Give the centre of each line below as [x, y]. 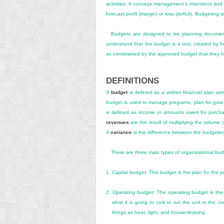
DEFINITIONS [132, 81]
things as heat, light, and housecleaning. [159, 212]
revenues [117, 122]
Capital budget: [130, 172]
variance [121, 132]
